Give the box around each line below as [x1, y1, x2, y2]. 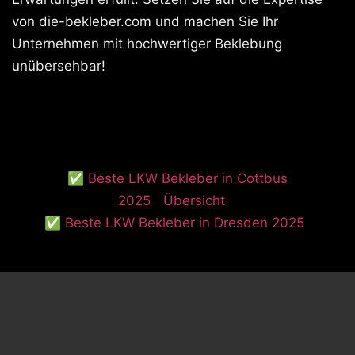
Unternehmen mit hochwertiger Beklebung [12, 36, 282, 52]
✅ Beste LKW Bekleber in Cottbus [67, 170, 288, 186]
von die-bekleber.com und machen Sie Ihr [12, 13, 278, 29]
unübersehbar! [12, 58, 105, 74]
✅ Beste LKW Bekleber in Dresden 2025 [44, 215, 304, 231]
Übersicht [162, 193, 225, 208]
